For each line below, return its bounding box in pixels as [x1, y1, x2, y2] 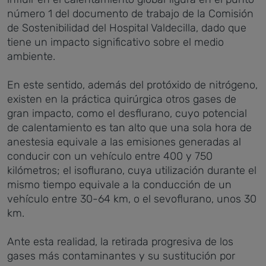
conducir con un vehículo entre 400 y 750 [7, 149, 213, 163]
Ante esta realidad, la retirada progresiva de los [7, 235, 233, 248]
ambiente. [7, 49, 55, 63]
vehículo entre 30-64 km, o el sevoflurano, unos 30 [7, 192, 256, 205]
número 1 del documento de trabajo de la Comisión [7, 7, 254, 20]
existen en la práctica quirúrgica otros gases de [7, 92, 236, 106]
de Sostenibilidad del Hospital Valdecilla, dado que [7, 21, 246, 34]
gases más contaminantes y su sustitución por [7, 249, 235, 262]
